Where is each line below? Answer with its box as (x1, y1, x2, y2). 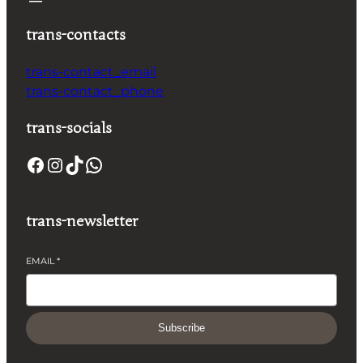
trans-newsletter (26, 211, 138, 230)
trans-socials (26, 118, 112, 137)
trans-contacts (26, 25, 126, 44)
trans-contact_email (26, 63, 156, 79)
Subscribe (158, 322, 205, 335)
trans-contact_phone (26, 83, 164, 99)
